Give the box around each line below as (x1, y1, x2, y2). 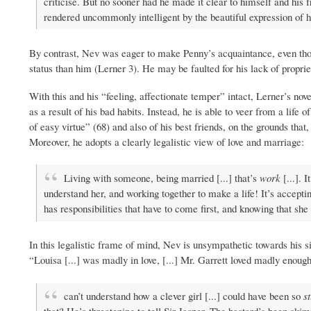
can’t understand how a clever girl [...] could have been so (63, 289, 303, 303)
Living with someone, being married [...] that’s (63, 170, 260, 185)
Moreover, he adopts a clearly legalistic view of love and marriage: (29, 134, 304, 149)
